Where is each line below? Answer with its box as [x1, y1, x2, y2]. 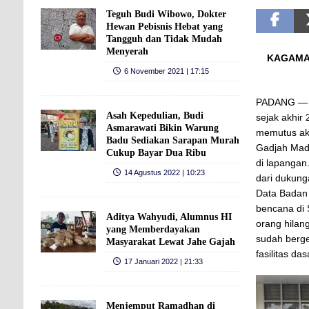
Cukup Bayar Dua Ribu [106, 147, 206, 158]
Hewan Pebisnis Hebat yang [106, 21, 223, 32]
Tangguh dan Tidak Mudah [106, 33, 222, 44]
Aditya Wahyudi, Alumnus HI [106, 211, 232, 222]
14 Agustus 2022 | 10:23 [123, 168, 205, 177]
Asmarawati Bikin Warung [106, 122, 219, 133]
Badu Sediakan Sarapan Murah [106, 134, 239, 146]
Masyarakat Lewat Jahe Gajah [106, 236, 235, 247]
